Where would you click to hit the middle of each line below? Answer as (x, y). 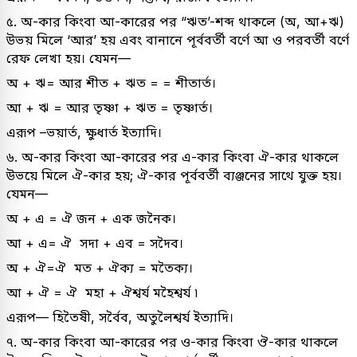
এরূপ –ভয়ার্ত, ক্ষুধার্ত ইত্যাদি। (84, 132)
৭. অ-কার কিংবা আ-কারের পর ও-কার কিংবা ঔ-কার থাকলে (172, 341)
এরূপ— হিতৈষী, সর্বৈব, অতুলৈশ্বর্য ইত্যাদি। (120, 317)
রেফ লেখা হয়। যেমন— (69, 58)
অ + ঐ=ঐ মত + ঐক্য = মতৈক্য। (100, 267)
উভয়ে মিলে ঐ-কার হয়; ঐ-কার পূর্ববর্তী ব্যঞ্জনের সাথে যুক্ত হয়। (174, 175)
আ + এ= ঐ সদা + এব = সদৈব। (95, 243)
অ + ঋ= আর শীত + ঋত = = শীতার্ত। (111, 82)
